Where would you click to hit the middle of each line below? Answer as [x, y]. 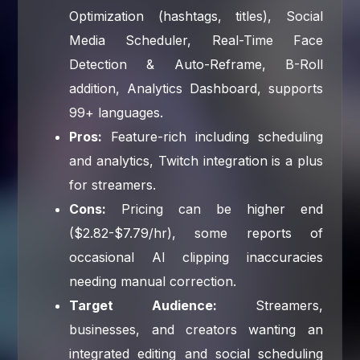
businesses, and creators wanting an [196, 329]
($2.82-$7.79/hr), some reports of [196, 233]
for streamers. [113, 184]
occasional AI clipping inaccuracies [196, 257]
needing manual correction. [153, 281]
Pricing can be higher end [215, 209]
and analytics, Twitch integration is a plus [196, 160]
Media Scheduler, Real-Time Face [196, 40]
